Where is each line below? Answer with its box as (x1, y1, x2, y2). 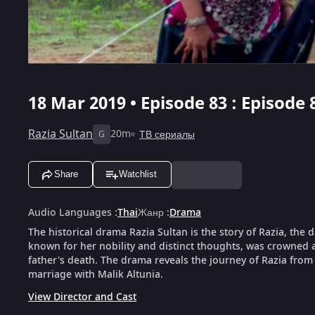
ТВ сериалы (139, 127, 195, 142)
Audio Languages (28, 205, 112, 220)
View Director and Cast (28, 289, 136, 304)
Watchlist (119, 169, 157, 180)
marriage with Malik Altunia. (28, 266, 163, 282)
